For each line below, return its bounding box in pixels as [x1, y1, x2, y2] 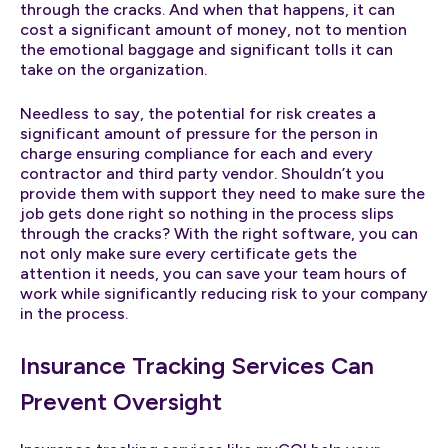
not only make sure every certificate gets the [20, 243, 357, 263]
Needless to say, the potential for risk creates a [20, 103, 376, 123]
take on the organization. [20, 59, 207, 79]
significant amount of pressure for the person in [20, 123, 378, 143]
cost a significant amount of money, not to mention [20, 19, 407, 39]
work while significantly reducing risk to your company [20, 283, 428, 303]
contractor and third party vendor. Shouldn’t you [20, 163, 384, 183]
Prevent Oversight [20, 386, 222, 416]
